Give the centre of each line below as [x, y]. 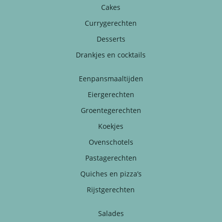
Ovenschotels [111, 142]
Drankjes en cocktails [111, 55]
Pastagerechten [111, 158]
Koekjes [111, 126]
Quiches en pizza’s [111, 173]
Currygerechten [111, 23]
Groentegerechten [111, 110]
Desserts [111, 39]
